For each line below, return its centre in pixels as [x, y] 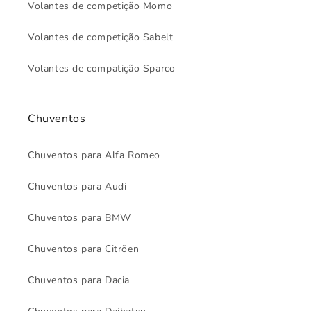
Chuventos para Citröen [84, 249]
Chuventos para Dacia [79, 280]
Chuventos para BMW [79, 218]
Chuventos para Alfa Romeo [94, 155]
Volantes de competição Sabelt [101, 37]
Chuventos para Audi [77, 187]
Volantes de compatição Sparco [102, 69]
